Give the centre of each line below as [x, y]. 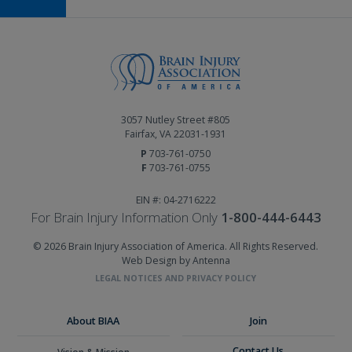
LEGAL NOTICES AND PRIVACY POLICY [176, 277]
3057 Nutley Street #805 [176, 119]
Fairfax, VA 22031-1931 [176, 134]
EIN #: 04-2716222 [176, 200]
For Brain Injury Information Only [125, 217]
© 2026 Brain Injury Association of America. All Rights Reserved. [176, 247]
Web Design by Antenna [176, 260]
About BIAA [93, 321]
